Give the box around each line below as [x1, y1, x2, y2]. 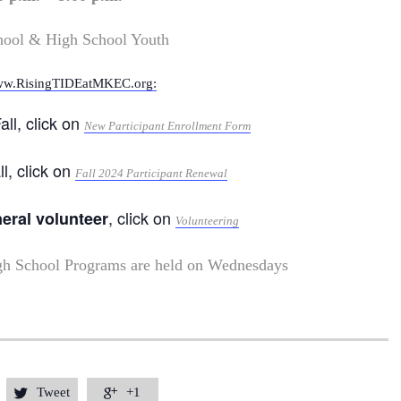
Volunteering [175, 214, 240, 228]
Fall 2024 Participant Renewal [75, 166, 228, 181]
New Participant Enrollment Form [84, 119, 252, 133]
